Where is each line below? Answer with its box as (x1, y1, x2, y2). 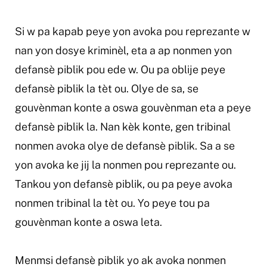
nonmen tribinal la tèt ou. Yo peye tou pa (14, 196, 210, 209)
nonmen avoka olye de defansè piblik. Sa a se (14, 139, 235, 152)
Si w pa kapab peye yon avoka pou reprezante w (14, 24, 250, 38)
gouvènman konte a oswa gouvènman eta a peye (14, 101, 251, 114)
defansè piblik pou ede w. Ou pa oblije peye (14, 63, 225, 76)
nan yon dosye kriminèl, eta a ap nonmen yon (14, 44, 232, 57)
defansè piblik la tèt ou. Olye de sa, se (14, 82, 198, 95)
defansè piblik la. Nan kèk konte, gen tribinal (14, 120, 231, 133)
